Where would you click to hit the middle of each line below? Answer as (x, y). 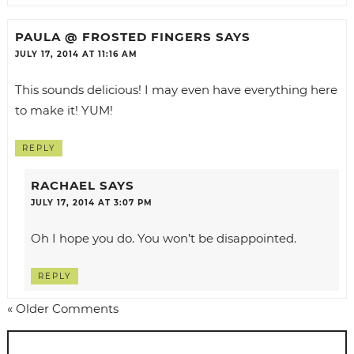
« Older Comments (62, 309)
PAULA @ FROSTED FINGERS (113, 37)
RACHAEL (63, 186)
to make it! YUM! (64, 111)
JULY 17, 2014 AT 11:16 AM (76, 55)
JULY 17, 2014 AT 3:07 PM (91, 203)
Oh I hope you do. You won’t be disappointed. (163, 239)
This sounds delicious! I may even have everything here (176, 90)
